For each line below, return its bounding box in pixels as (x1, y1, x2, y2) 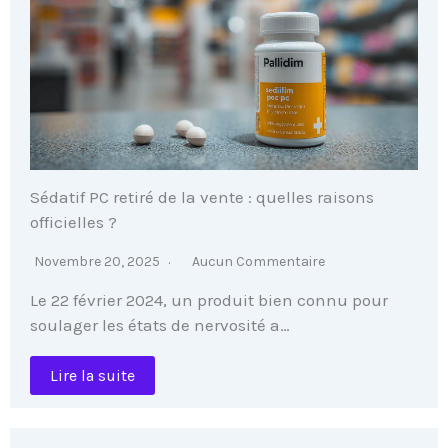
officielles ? (30, 212, 117, 233)
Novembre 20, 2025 (34, 253, 163, 271)
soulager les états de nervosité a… (30, 315, 290, 336)
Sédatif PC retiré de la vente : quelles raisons (30, 187, 374, 208)
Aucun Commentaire (192, 253, 325, 271)
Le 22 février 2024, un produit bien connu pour (30, 290, 388, 311)
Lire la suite (50, 366, 135, 386)
